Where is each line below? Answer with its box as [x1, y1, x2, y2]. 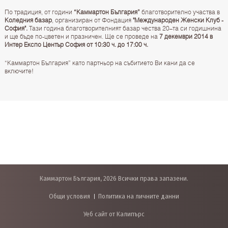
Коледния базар [4, 16, 52, 24]
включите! [4, 67, 34, 75]
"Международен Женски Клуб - [132, 16, 223, 24]
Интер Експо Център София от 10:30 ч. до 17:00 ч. [4, 41, 148, 49]
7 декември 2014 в [159, 33, 213, 41]
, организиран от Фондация [51, 16, 133, 24]
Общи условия [49, 192, 90, 200]
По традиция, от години [4, 8, 74, 16]
